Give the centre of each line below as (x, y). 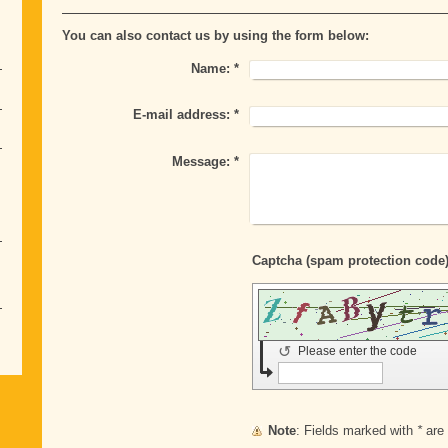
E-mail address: (182, 115)
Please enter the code (358, 350)
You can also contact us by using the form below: (215, 36)
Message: (201, 161)
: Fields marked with (360, 430)
